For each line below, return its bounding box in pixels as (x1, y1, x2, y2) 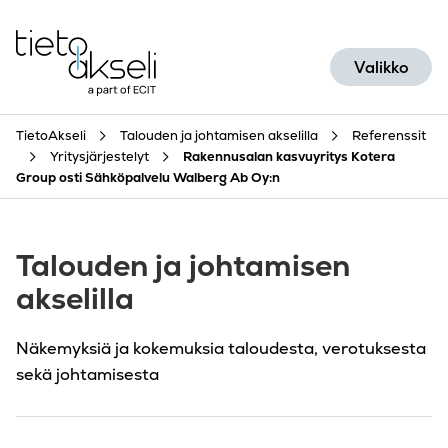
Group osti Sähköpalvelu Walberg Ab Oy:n (16, 169, 280, 187)
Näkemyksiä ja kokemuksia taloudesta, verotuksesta (16, 338, 426, 360)
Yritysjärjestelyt (50, 148, 149, 166)
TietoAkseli (16, 127, 86, 145)
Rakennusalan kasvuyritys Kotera (183, 148, 395, 166)
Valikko (354, 57, 409, 79)
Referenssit (352, 127, 426, 145)
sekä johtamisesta (16, 364, 159, 386)
